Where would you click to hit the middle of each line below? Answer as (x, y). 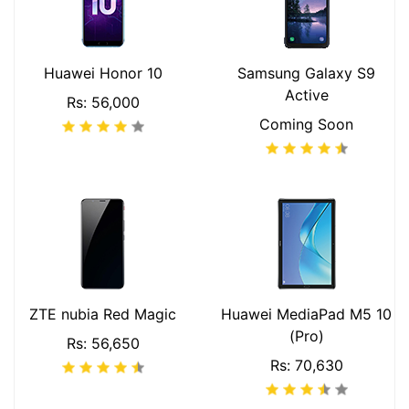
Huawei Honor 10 (103, 73)
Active (306, 95)
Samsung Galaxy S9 (306, 73)
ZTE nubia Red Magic (103, 314)
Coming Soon (306, 124)
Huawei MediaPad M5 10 (306, 314)
